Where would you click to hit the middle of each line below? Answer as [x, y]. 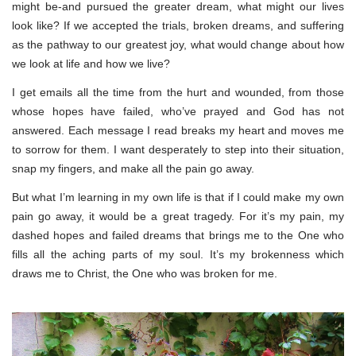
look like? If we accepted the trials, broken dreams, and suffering [178, 25]
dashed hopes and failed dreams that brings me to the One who [178, 235]
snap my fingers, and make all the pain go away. [133, 168]
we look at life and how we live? [91, 63]
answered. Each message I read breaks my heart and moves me [178, 130]
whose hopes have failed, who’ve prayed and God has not [178, 111]
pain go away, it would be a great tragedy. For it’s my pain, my [178, 216]
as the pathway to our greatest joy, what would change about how [178, 44]
